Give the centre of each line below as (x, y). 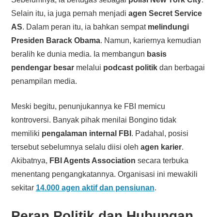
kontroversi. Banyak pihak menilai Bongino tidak (93, 120)
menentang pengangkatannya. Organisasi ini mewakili (104, 174)
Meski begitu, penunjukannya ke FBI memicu (88, 106)
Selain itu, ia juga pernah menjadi (70, 13)
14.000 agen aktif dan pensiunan (95, 187)
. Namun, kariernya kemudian (150, 40)
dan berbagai (181, 67)
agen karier (161, 147)
